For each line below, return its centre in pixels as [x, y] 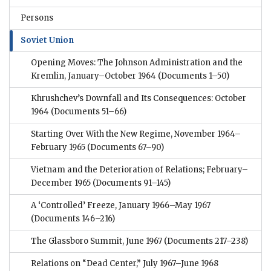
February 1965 [58, 148]
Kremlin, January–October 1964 [93, 76]
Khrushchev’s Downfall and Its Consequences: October [139, 99]
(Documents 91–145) [131, 183]
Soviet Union [47, 41]
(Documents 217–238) [205, 241]
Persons [37, 18]
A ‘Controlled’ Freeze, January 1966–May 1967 [121, 206]
